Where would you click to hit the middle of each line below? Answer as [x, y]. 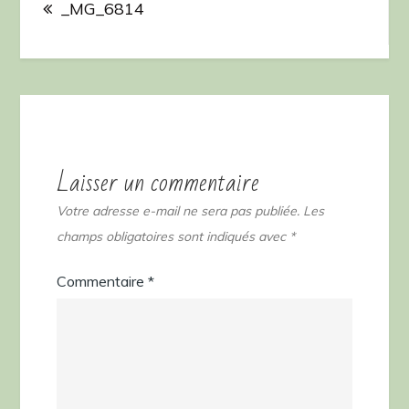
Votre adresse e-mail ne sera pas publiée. [178, 210]
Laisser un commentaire [158, 183]
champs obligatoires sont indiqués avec [173, 236]
